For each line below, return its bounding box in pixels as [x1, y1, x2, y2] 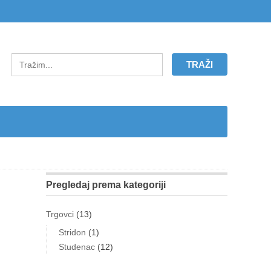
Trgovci [46, 209, 74, 219]
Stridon [59, 227, 87, 237]
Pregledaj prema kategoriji [46, 180, 166, 190]
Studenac [59, 242, 96, 252]
